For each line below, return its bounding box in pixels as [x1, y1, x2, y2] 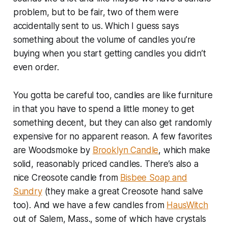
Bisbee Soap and [120, 172, 187, 183]
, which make [158, 145, 211, 155]
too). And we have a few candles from [13, 199, 167, 210]
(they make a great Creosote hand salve [42, 186, 204, 196]
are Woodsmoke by [13, 145, 93, 155]
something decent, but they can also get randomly [13, 117, 212, 128]
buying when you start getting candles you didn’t [13, 48, 206, 59]
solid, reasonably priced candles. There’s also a [13, 158, 198, 169]
